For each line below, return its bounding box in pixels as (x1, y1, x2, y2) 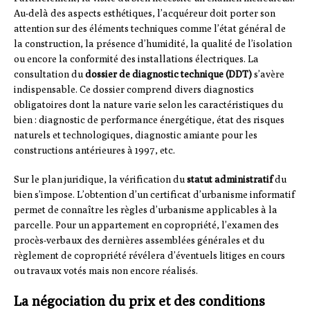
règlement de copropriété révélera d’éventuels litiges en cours (14, 250, 285, 262)
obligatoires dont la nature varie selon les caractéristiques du (14, 99, 283, 111)
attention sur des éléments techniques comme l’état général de (14, 23, 286, 35)
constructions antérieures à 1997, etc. (14, 145, 175, 156)
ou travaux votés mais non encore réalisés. (14, 265, 198, 277)
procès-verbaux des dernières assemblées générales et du (14, 235, 264, 246)
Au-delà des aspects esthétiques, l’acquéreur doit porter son (14, 8, 275, 19)
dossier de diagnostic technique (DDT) (85, 69, 252, 80)
